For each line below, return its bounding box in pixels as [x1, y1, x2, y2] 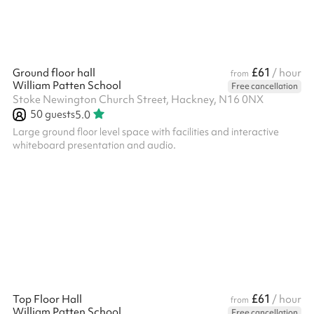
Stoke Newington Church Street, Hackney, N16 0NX [13, 93, 264, 107]
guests [43, 107, 75, 121]
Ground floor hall [13, 66, 95, 80]
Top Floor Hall [13, 292, 82, 306]
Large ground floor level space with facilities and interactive [13, 125, 279, 138]
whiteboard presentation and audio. [13, 139, 176, 151]
